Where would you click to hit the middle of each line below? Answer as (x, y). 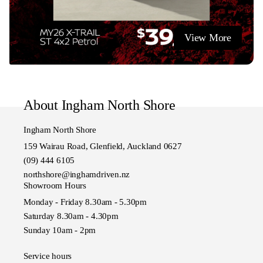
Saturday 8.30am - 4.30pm (71, 216)
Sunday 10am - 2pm (60, 230)
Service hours (48, 256)
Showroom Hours (55, 185)
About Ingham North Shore (100, 105)
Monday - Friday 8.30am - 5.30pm (85, 202)
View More (208, 38)
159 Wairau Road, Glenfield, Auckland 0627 (103, 146)
